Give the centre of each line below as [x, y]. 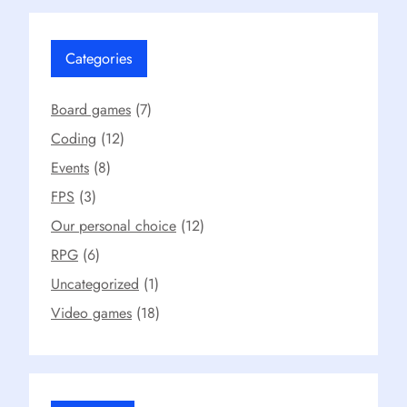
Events [70, 167]
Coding [74, 138]
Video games [91, 313]
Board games [91, 109]
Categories [99, 58]
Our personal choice [114, 225]
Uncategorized [95, 283]
